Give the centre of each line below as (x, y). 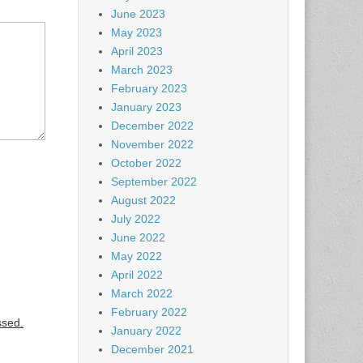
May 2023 (137, 32)
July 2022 (136, 219)
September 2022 (154, 181)
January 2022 (146, 331)
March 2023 (142, 70)
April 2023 (137, 51)
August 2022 (143, 200)
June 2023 (138, 14)
